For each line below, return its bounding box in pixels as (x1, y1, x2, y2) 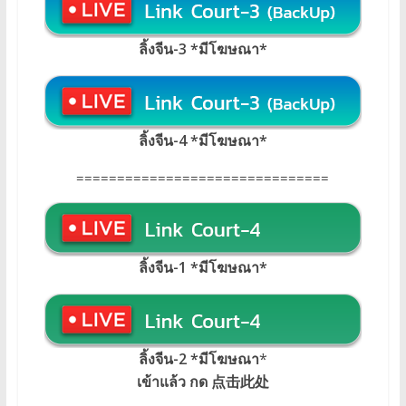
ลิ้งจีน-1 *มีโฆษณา (138, 256, 259, 277)
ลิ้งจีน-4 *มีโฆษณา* (138, 130, 267, 150)
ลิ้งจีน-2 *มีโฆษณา (138, 348, 259, 369)
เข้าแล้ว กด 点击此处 (136, 371, 269, 391)
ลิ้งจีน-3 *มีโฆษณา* (138, 38, 267, 59)
